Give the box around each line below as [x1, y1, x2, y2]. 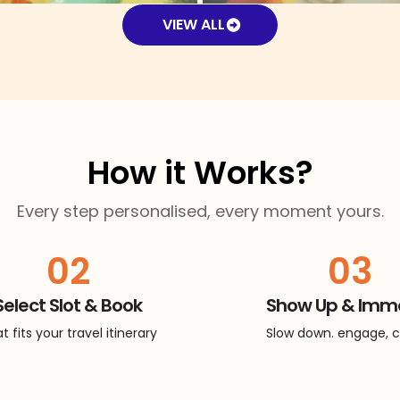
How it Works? [87, 150, 313, 196]
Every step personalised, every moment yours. [16, 200, 384, 223]
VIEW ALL [162, 14, 225, 36]
